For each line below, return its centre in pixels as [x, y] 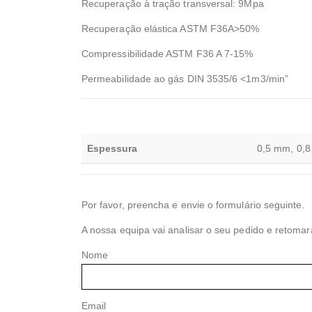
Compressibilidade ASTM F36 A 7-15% [167, 53]
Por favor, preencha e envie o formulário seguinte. [193, 204]
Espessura [112, 148]
